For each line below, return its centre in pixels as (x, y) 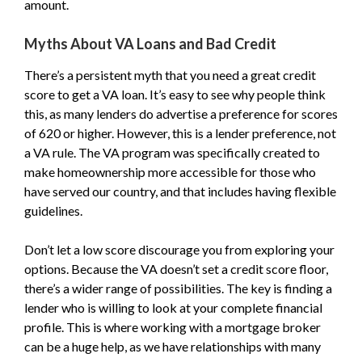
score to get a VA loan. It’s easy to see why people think (175, 94)
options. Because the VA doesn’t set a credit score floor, (176, 269)
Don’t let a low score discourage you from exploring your (179, 249)
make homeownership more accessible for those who (170, 172)
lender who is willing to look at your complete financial (173, 307)
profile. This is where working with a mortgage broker (173, 327)
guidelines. (53, 210)
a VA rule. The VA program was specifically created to (172, 152)
